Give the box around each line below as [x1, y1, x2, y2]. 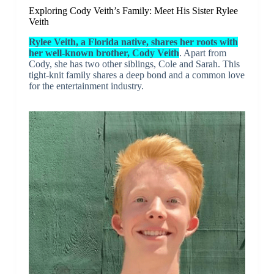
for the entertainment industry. [28, 80, 144, 91]
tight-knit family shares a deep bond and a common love [28, 69, 245, 80]
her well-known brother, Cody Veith [28, 47, 179, 58]
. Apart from [179, 47, 226, 58]
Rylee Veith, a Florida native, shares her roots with [28, 36, 238, 47]
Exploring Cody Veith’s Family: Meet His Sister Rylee [28, 6, 238, 17]
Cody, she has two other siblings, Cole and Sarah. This [28, 58, 240, 69]
